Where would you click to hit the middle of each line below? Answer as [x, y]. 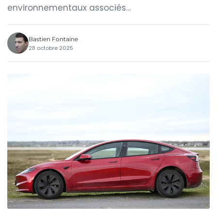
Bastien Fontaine [53, 39]
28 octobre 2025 [51, 48]
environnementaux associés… [69, 8]
